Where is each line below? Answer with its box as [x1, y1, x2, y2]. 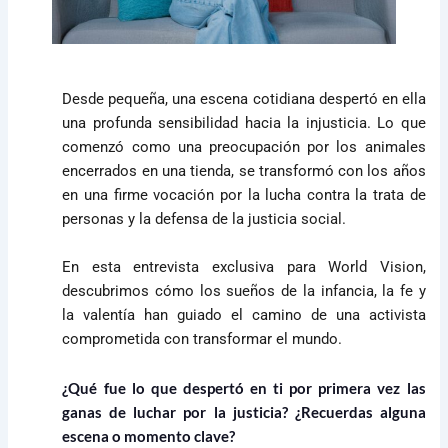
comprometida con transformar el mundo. [62, 330, 343, 349]
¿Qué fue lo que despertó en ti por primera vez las [62, 379, 426, 397]
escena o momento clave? [62, 427, 236, 445]
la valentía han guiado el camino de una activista [62, 306, 426, 325]
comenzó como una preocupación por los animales [62, 138, 426, 157]
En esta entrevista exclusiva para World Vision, [62, 258, 426, 277]
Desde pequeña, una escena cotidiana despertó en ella [62, 90, 426, 109]
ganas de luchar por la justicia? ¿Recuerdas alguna [62, 403, 426, 421]
